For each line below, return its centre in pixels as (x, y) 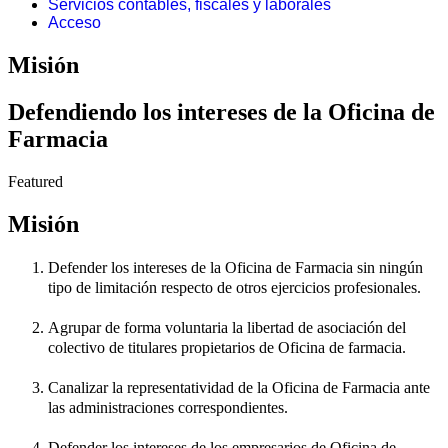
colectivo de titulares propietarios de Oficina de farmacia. (227, 347)
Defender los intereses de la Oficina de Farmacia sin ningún (235, 267)
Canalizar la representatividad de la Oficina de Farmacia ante (239, 387)
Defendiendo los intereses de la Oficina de (221, 111)
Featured (35, 181)
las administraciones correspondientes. (168, 407)
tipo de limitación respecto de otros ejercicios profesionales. (234, 287)
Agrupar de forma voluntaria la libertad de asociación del (227, 327)
